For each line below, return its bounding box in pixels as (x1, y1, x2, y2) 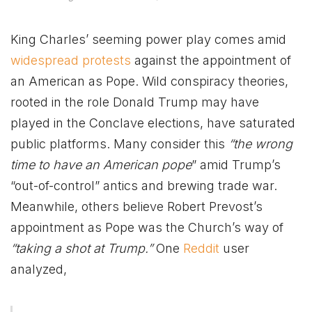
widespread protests (10, 53, 131, 68)
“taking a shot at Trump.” (10, 241, 153, 256)
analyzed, (10, 262, 67, 277)
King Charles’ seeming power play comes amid (10, 32, 286, 47)
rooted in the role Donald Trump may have (10, 95, 259, 110)
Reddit (183, 241, 219, 256)
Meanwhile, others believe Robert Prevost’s (10, 199, 263, 214)
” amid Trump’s (192, 157, 281, 173)
